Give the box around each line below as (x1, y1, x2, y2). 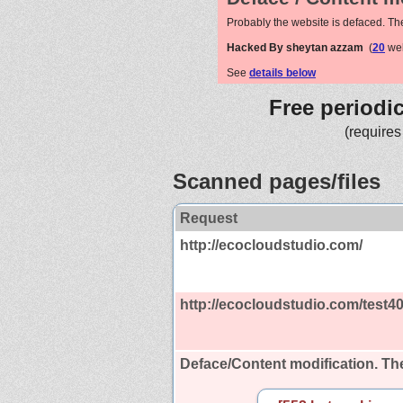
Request (180, 210, 237, 226)
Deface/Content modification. (180, 355, 378, 372)
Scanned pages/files (173, 168, 381, 193)
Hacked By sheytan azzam (227, 40, 363, 54)
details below (249, 66, 316, 79)
